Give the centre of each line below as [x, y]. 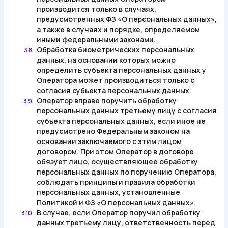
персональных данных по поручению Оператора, [126, 172]
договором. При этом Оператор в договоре [115, 151]
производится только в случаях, [96, 9]
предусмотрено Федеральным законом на [113, 131]
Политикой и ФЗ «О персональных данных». [116, 202]
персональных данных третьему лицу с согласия [127, 111]
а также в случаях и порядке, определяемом [118, 29]
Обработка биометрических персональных [116, 50]
